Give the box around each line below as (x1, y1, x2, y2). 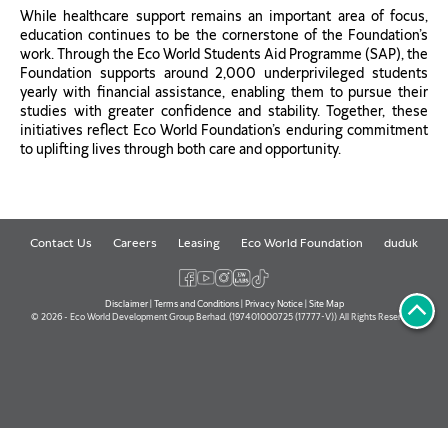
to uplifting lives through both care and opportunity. (20, 141, 341, 159)
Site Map (308, 297, 344, 309)
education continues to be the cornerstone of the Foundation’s (20, 27, 428, 45)
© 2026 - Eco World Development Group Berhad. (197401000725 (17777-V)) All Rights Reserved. (30, 310, 418, 322)
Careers (113, 236, 158, 251)
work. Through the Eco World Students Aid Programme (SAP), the (20, 46, 428, 64)
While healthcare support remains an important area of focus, (20, 8, 428, 26)
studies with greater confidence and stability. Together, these (20, 103, 428, 121)
